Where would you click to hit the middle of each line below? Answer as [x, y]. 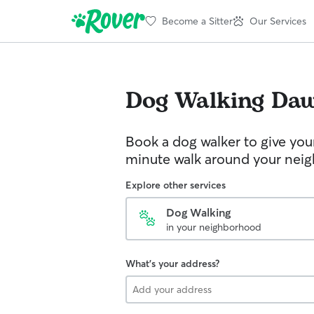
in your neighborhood [214, 227]
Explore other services [176, 185]
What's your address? [172, 264]
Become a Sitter [197, 21]
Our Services [278, 21]
